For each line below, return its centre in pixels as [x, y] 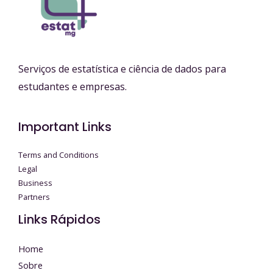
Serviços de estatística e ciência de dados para [122, 69]
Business [35, 183]
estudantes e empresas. [73, 87]
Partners [34, 197]
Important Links [65, 127]
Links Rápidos [59, 220]
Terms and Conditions [58, 155]
